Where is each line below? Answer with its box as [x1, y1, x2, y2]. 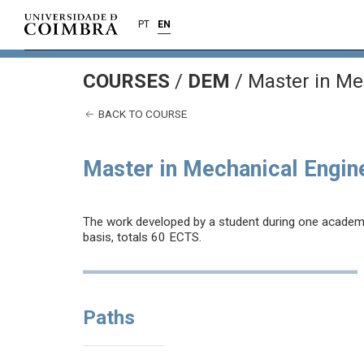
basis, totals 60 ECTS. [83, 230, 201, 245]
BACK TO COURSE [96, 107, 187, 120]
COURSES [83, 70, 175, 93]
